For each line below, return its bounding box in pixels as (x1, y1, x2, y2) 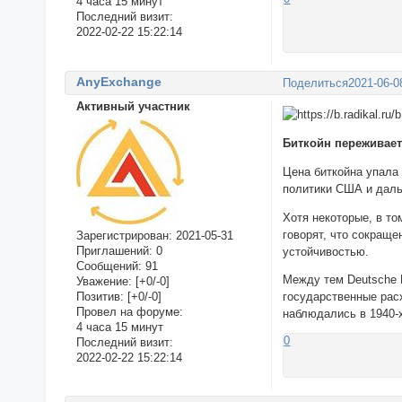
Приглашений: (75, 243, 153, 258)
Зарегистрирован (75, 228, 169, 242)
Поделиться (283, 75, 349, 90)
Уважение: (75, 274, 132, 288)
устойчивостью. (283, 244, 370, 258)
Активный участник (75, 100, 190, 114)
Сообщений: (75, 258, 142, 273)
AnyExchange (75, 74, 162, 90)
